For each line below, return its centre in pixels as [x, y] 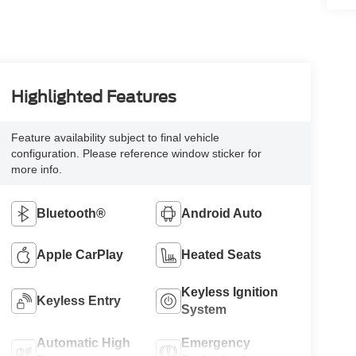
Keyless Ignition [230, 292]
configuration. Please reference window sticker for [136, 154]
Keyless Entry [78, 301]
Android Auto [222, 214]
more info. [36, 170]
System [204, 310]
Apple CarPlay [79, 255]
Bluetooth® [71, 214]
